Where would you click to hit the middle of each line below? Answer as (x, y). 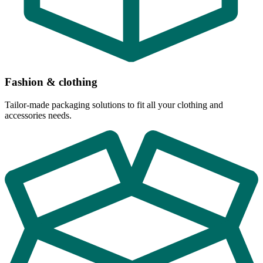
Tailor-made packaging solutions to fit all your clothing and (114, 104)
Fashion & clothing (51, 82)
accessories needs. (38, 115)
